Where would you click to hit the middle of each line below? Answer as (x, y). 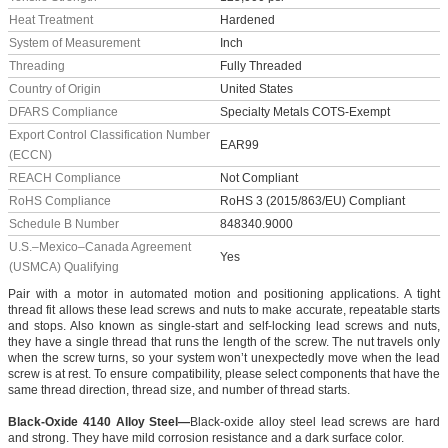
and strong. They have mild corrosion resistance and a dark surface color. (206, 438)
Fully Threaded (261, 66)
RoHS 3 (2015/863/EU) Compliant (312, 201)
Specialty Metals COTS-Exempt (305, 112)
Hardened (247, 20)
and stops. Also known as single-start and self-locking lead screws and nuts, (224, 326)
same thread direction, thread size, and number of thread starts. (179, 390)
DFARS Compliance (63, 112)
